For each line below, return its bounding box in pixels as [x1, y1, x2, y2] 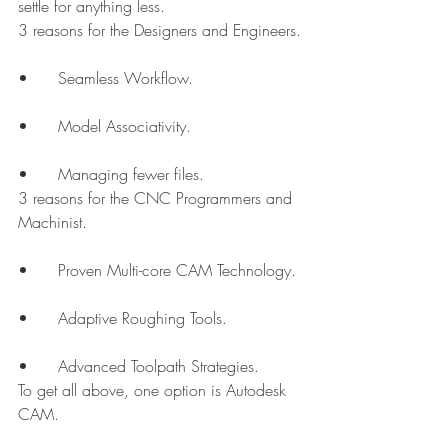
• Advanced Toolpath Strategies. [58, 355, 259, 378]
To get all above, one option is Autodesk [18, 379, 291, 402]
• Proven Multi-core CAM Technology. [58, 259, 296, 282]
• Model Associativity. [58, 115, 191, 138]
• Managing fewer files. [58, 163, 204, 186]
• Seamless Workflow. [58, 67, 193, 90]
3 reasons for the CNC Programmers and [18, 187, 297, 210]
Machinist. [18, 211, 87, 234]
